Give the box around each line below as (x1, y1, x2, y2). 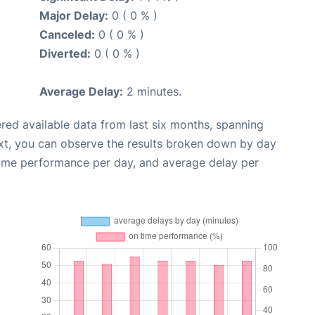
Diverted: (39, 46, 91, 60)
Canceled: (39, 27, 95, 41)
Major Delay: (39, 8, 108, 22)
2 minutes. (123, 84, 181, 98)
